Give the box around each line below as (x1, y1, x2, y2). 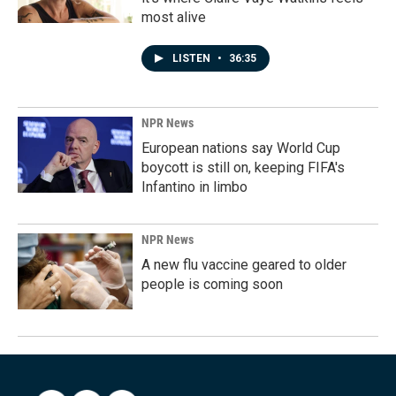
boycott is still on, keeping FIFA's (141, 159, 345, 176)
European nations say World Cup (141, 140, 340, 156)
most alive (141, 9, 206, 26)
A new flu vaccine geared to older (141, 256, 346, 273)
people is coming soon (141, 276, 283, 293)
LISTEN (172, 52, 213, 65)
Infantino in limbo (141, 179, 247, 195)
